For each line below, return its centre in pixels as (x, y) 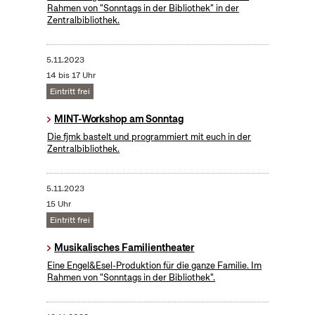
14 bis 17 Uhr (71, 76)
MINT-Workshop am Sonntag (119, 119)
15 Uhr (58, 204)
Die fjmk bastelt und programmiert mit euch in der (149, 137)
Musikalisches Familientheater (124, 248)
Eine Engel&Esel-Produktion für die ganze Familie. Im (155, 266)
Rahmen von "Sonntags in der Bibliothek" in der (143, 8)
